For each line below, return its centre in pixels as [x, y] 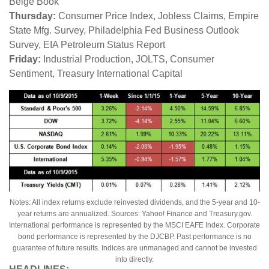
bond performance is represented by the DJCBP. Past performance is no [134, 236]
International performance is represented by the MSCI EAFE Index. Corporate [134, 225]
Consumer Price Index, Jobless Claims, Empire [157, 16]
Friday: [25, 59]
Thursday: [32, 16]
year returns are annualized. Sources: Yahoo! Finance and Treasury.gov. [134, 213]
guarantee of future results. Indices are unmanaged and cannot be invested [134, 248]
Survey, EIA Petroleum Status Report [87, 45]
